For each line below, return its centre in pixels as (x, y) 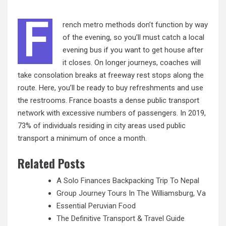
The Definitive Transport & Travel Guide (121, 218)
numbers (111, 113)
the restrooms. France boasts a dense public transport (108, 101)
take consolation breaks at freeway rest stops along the (111, 75)
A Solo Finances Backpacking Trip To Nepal (128, 180)
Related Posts (51, 163)
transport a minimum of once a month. (82, 138)
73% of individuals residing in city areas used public (102, 126)
